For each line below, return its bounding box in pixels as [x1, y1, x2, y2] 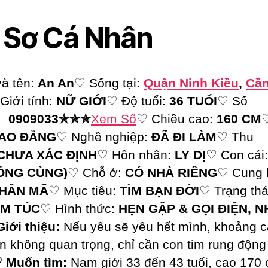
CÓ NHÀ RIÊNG [125, 166, 217, 180]
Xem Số [91, 112, 136, 126]
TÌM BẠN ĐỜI [120, 184, 199, 198]
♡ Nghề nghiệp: [56, 130, 151, 144]
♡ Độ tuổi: [106, 94, 169, 108]
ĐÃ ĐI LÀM [151, 130, 217, 144]
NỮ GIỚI [56, 94, 106, 108]
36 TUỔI [169, 94, 217, 108]
